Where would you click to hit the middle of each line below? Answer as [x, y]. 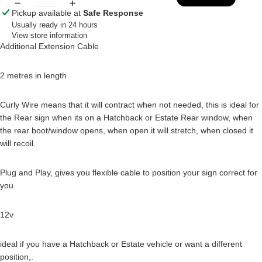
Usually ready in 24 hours [55, 25]
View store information [49, 35]
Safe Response [113, 13]
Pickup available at [47, 13]
